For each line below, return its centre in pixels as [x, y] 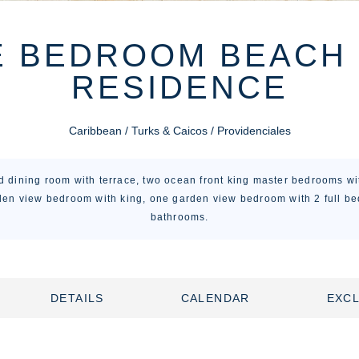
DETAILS [77, 298]
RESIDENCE [179, 87]
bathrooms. [179, 217]
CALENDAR [215, 298]
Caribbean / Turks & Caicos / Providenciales [179, 131]
